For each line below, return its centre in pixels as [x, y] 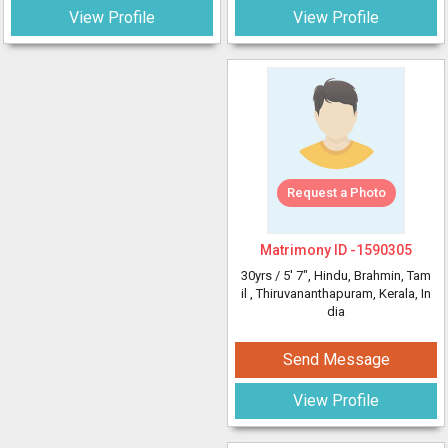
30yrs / [262, 275]
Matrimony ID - [308, 250]
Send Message [336, 359]
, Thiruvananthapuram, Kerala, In [340, 293]
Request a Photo [336, 192]
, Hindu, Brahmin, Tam [369, 275]
